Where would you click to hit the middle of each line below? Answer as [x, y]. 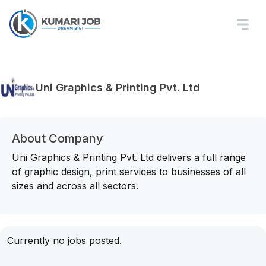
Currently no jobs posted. [64, 240]
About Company [58, 138]
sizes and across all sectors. [75, 186]
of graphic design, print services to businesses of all [129, 172]
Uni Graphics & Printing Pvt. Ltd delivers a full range [129, 157]
